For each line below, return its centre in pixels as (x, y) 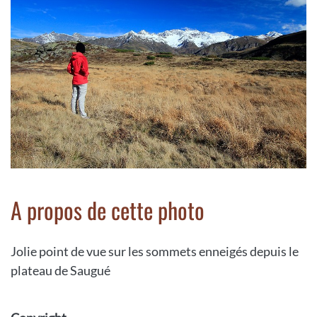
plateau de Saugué (60, 271)
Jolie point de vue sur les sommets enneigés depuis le (155, 252)
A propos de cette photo (108, 210)
